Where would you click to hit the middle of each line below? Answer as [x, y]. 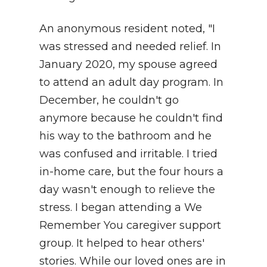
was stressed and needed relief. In [130, 47]
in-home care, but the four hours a [131, 172]
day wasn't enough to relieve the [127, 190]
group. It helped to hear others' [122, 243]
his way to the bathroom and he [125, 136]
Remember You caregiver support [130, 226]
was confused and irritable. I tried [128, 154]
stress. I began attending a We [121, 208]
